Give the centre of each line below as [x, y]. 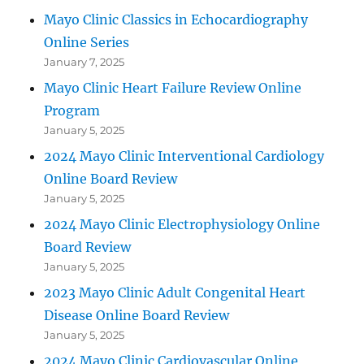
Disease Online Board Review [137, 315]
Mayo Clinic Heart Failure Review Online [173, 87]
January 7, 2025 [84, 61]
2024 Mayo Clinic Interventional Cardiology [184, 156]
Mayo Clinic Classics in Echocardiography [176, 19]
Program [72, 110]
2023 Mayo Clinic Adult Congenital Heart [175, 292]
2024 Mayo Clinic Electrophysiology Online [182, 224]
